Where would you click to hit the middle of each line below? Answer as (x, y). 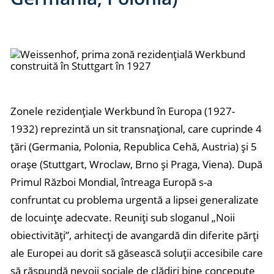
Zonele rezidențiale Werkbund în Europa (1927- (123, 111)
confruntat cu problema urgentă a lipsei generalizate (135, 200)
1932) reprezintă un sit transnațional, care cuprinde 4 (136, 129)
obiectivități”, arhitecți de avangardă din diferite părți (135, 235)
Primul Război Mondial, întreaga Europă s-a (111, 182)
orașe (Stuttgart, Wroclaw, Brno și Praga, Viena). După (136, 164)
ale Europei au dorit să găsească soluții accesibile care (137, 253)
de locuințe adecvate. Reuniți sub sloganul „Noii (123, 217)
